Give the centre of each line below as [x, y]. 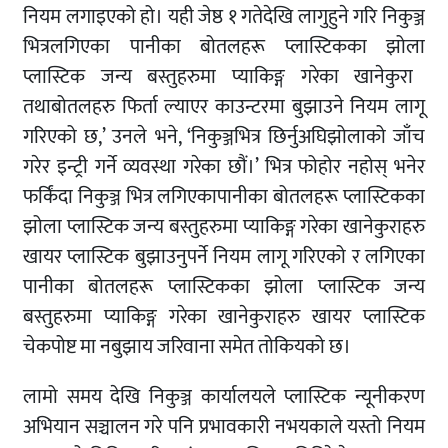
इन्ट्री [72, 166]
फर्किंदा [48, 196]
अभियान [51, 426]
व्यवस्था [150, 166]
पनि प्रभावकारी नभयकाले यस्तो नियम [294, 426]
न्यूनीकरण [390, 396]
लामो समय [62, 396]
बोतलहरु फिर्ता [104, 106]
